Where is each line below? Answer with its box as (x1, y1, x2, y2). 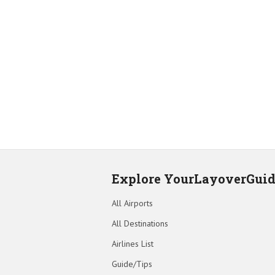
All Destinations (112, 217, 168, 229)
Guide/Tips (112, 258, 152, 269)
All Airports (112, 197, 153, 209)
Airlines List (112, 238, 153, 249)
